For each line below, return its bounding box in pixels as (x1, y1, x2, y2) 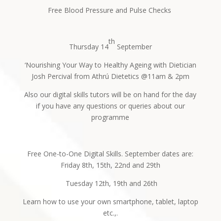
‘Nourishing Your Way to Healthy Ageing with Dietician (24, 60, 196, 70)
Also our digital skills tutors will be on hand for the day (24, 89, 197, 99)
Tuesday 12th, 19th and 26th (63, 178, 157, 188)
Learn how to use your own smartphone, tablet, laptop (22, 196, 198, 206)
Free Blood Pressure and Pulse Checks (47, 5, 171, 15)
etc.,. (103, 208, 118, 218)
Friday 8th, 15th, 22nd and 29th (60, 160, 160, 170)
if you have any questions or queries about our (36, 101, 185, 110)
